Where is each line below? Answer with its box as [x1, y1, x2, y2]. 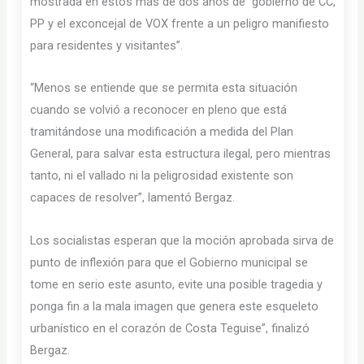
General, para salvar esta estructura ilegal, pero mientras [30, 146, 331, 162]
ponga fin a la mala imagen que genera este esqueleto [30, 298, 319, 314]
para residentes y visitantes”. [30, 37, 184, 53]
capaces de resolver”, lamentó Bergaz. [30, 190, 236, 206]
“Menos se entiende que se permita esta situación [30, 80, 298, 96]
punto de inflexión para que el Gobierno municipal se [30, 254, 309, 270]
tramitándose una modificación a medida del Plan [30, 124, 294, 140]
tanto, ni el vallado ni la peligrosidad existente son [30, 168, 294, 184]
